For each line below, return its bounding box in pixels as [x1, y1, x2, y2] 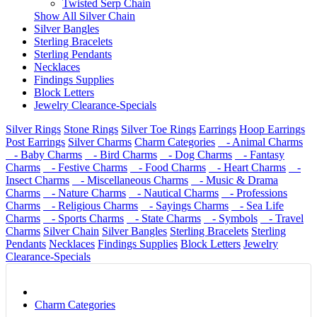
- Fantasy [235, 149, 284, 161]
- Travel [260, 212, 304, 224]
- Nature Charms [43, 187, 126, 199]
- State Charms [127, 212, 201, 224]
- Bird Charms [85, 149, 157, 161]
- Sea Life [231, 200, 284, 212]
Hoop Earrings [239, 123, 305, 135]
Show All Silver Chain [34, 10, 135, 22]
